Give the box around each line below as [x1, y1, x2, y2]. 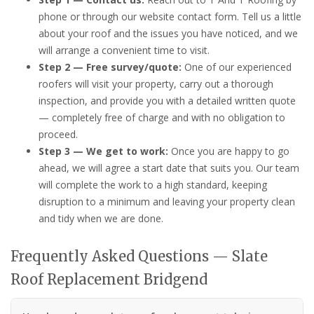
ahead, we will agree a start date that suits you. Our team [39, 161, 299, 175]
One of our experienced [182, 60, 292, 74]
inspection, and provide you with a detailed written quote [39, 93, 296, 107]
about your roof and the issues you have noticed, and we [39, 26, 298, 40]
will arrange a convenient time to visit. [39, 43, 210, 57]
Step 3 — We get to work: [39, 144, 168, 158]
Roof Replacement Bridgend [11, 270, 207, 288]
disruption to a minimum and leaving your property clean [39, 194, 295, 208]
